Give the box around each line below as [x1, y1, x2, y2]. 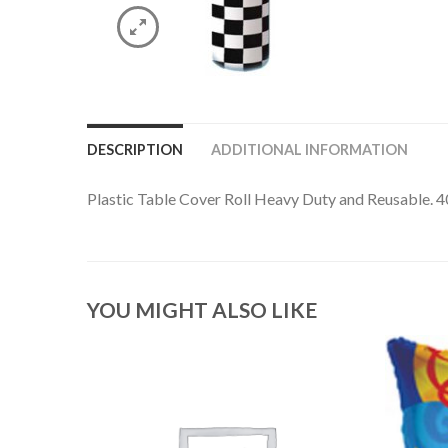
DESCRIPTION [87, 141, 183, 158]
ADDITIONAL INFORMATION [211, 141, 408, 158]
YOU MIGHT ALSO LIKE [87, 297, 317, 323]
